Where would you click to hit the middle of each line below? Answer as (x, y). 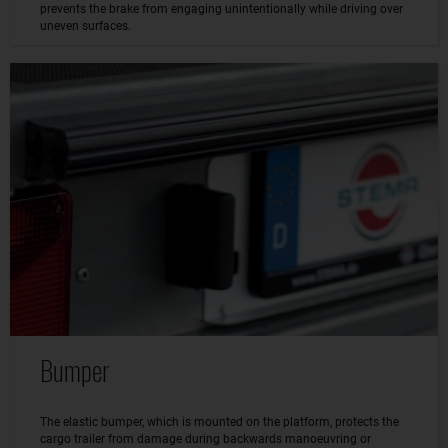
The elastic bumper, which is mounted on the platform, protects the (219, 421)
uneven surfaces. (85, 26)
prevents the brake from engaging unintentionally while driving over (221, 9)
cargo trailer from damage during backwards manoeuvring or (205, 438)
